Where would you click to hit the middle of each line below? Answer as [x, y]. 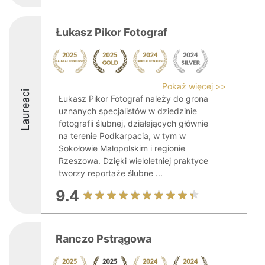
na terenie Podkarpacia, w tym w [122, 136]
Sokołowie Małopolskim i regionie [122, 148]
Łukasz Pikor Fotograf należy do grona [133, 98]
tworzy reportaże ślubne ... [111, 173]
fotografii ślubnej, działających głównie [133, 123]
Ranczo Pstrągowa [104, 239]
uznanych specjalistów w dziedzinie [128, 111]
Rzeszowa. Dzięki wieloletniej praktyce [133, 161]
